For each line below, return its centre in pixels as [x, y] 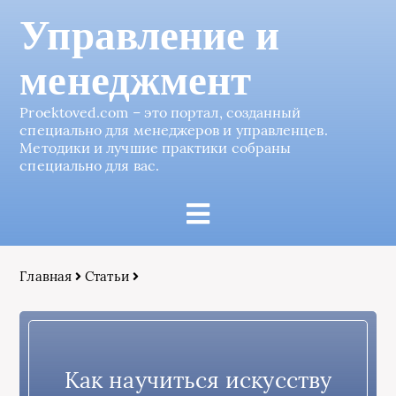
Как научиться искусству [198, 380]
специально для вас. [89, 165]
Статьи [107, 276]
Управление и [150, 36]
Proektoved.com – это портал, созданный [160, 112]
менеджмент [136, 81]
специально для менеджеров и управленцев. [174, 130]
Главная [46, 276]
